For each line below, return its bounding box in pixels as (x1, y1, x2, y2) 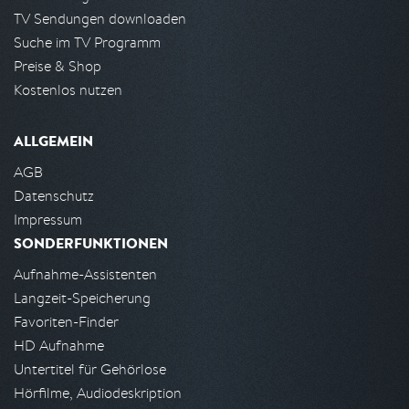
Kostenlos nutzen (14, 80, 122, 100)
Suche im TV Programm (14, 33, 161, 53)
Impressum (14, 210, 82, 230)
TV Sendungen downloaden (14, 9, 186, 29)
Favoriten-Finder (14, 312, 119, 332)
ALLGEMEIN (14, 131, 93, 152)
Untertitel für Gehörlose (14, 360, 166, 380)
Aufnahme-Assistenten (14, 265, 157, 285)
